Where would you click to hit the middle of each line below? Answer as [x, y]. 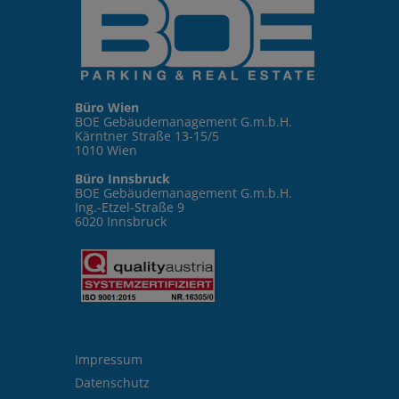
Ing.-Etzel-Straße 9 [129, 208]
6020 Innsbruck [120, 222]
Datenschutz [112, 383]
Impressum [108, 360]
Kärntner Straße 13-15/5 [147, 136]
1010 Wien [106, 151]
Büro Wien [106, 108]
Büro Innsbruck [122, 179]
